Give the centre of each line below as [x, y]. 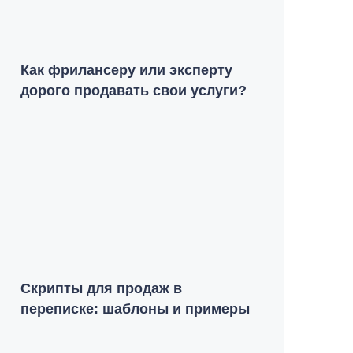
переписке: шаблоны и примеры [135, 309]
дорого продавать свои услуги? [134, 91]
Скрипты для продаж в [101, 288]
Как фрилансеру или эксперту [126, 70]
